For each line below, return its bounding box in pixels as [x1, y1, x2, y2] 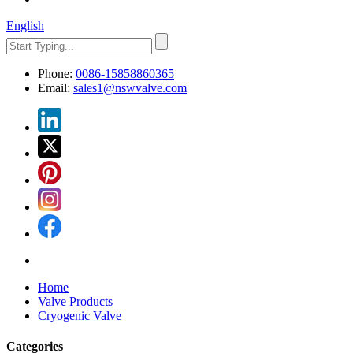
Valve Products [38, 295, 113, 308]
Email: [38, 81, 70, 95]
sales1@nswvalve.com [73, 81, 187, 95]
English [6, 19, 44, 32]
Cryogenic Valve [38, 309, 121, 322]
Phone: [38, 67, 72, 80]
